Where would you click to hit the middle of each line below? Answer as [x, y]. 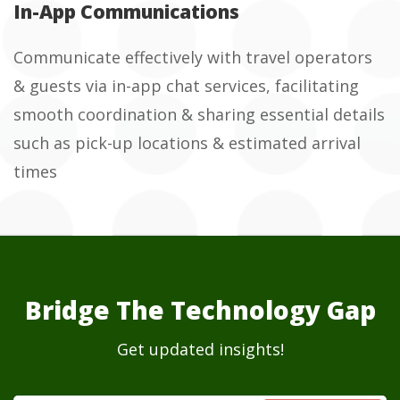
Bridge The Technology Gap [200, 310]
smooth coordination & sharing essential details [199, 115]
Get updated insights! [200, 349]
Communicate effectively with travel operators [193, 58]
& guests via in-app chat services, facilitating [186, 86]
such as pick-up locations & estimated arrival [187, 143]
